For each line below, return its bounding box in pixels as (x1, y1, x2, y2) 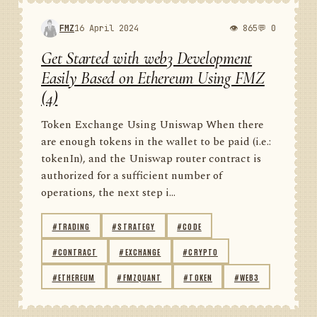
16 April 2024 (74, 22, 139, 34)
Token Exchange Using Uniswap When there (41, 117, 264, 133)
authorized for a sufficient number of (41, 168, 222, 184)
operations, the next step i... (41, 185, 175, 201)
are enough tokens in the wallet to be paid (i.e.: (41, 134, 271, 150)
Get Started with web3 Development (41, 48, 253, 69)
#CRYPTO (183, 246, 219, 257)
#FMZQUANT (117, 271, 162, 282)
